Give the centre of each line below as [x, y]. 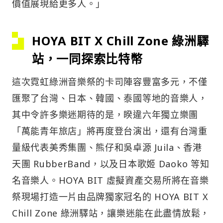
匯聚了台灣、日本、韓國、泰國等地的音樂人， [110, 98]
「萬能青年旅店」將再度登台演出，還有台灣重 [110, 131]
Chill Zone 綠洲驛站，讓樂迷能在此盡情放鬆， [111, 213]
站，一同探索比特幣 [87, 59]
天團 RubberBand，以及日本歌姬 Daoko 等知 [111, 164]
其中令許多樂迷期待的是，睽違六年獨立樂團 [105, 115]
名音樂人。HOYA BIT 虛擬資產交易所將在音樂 [111, 180]
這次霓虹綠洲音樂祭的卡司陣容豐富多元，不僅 [110, 82]
